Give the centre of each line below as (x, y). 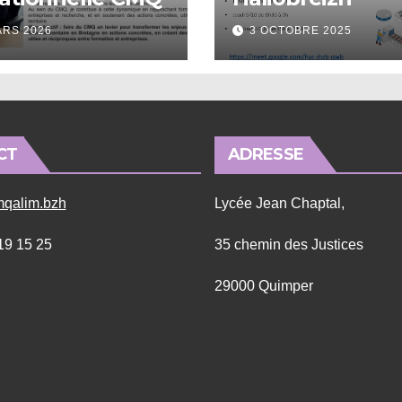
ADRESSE (266, 155)
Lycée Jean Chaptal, (280, 204)
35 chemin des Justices (289, 245)
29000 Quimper (264, 286)
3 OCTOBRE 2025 (301, 31)
